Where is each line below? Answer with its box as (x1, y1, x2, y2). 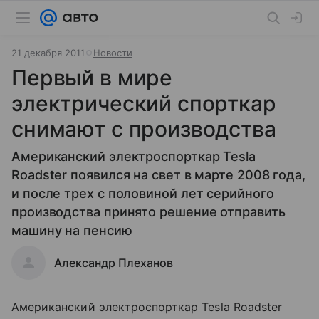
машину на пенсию (11, 223, 132, 238)
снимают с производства (11, 116, 276, 142)
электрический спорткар (11, 90, 276, 116)
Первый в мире (11, 65, 173, 90)
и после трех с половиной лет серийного (11, 186, 274, 201)
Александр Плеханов (54, 256, 173, 270)
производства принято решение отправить (11, 204, 286, 219)
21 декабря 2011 (11, 47, 85, 58)
